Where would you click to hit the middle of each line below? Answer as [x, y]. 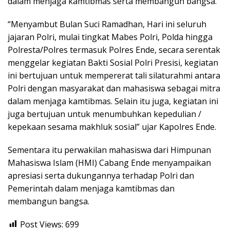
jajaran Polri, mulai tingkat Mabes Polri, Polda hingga [110, 37]
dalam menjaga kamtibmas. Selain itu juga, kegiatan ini [113, 101]
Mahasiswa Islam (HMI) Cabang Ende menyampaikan [109, 162]
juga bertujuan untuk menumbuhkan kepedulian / [104, 114]
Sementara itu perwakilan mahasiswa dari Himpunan [109, 150]
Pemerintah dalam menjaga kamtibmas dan [91, 188]
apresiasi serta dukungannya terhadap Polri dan [101, 175]
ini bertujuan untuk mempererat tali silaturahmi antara [114, 75]
